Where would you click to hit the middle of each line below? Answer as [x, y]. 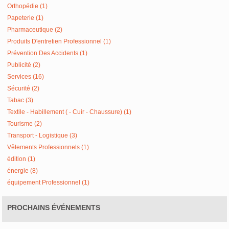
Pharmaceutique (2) [35, 30]
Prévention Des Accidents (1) [48, 53]
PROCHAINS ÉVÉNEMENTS [54, 208]
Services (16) [26, 77]
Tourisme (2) [25, 124]
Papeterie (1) [26, 18]
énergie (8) [23, 171]
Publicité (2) [24, 65]
